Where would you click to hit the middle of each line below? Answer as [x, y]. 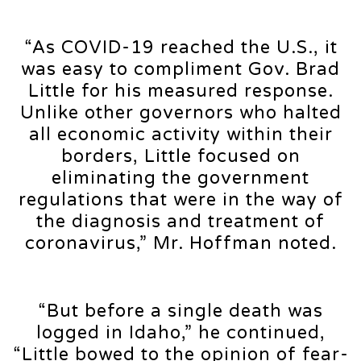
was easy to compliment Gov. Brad [180, 69]
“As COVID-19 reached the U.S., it [180, 47]
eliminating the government [180, 178]
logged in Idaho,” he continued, [180, 332]
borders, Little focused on [180, 156]
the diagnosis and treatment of [180, 221]
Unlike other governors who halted [180, 112]
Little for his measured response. [180, 91]
